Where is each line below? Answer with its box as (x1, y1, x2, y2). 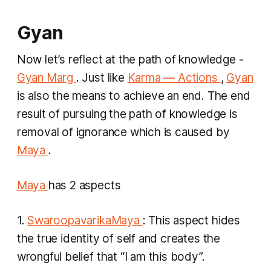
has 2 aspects (48, 178, 121, 193)
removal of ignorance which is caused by (16, 125, 230, 140)
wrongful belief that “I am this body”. (16, 250, 205, 264)
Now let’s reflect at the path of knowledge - (16, 53, 244, 67)
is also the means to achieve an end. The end (16, 89, 250, 103)
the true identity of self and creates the (16, 232, 220, 246)
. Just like (76, 71, 128, 85)
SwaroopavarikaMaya (27, 214, 143, 228)
